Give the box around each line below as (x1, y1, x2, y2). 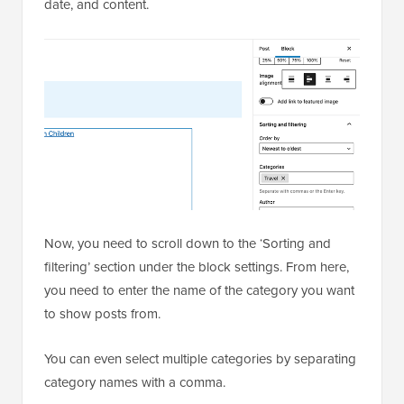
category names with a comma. (44, 372, 225, 392)
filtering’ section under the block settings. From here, (44, 256, 349, 277)
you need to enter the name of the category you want (44, 280, 354, 300)
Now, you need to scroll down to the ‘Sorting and (44, 233, 331, 253)
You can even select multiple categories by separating (44, 348, 356, 369)
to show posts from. (44, 303, 161, 324)
